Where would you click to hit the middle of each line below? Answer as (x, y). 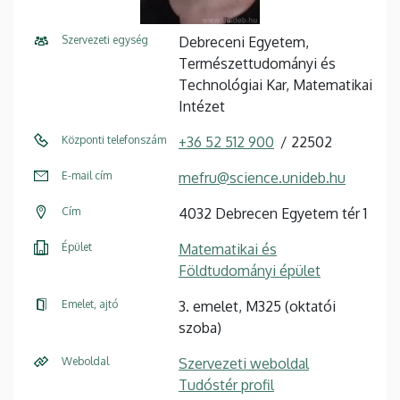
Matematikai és (228, 249)
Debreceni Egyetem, (244, 42)
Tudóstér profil (226, 384)
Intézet (202, 106)
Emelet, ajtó (90, 304)
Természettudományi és (257, 63)
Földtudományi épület (250, 270)
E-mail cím (87, 175)
